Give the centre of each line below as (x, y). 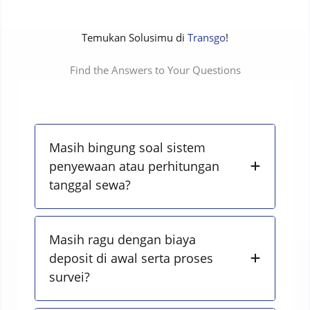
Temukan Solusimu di (135, 37)
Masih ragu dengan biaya (123, 239)
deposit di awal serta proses (131, 258)
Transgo (207, 37)
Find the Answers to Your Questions (155, 70)
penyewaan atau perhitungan (135, 166)
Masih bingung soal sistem (128, 147)
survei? (70, 276)
